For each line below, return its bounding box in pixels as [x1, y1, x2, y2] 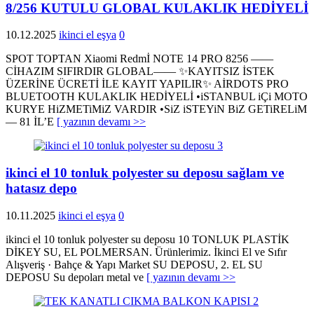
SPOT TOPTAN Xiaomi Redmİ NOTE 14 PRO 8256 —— [6, 53, 273, 65]
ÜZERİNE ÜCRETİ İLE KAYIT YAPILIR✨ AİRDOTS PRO [6, 78, 289, 90]
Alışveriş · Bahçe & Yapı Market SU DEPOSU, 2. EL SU [6, 258, 263, 271]
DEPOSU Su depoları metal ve [6, 271, 146, 283]
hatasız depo [6, 181, 77, 196]
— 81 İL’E [6, 116, 57, 128]
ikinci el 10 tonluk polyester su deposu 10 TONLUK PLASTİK [6, 233, 289, 245]
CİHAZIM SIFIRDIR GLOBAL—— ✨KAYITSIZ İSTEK [6, 65, 275, 78]
